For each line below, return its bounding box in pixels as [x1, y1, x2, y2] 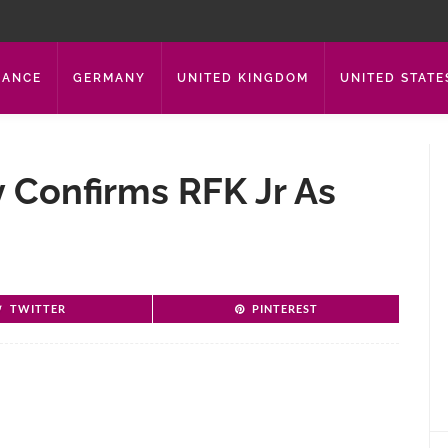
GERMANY [73, 71, 146, 85]
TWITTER [10, 302, 66, 315]
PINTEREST [251, 302, 318, 315]
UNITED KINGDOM [177, 71, 309, 85]
